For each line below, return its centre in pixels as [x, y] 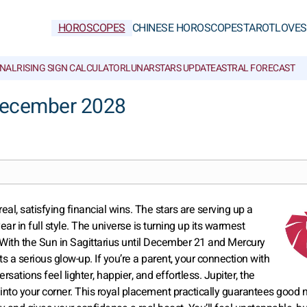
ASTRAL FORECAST [255, 68]
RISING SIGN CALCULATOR [71, 68]
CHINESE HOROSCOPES [187, 28]
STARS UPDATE [185, 68]
